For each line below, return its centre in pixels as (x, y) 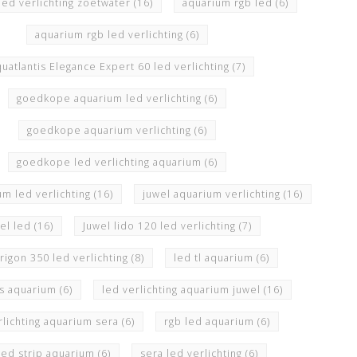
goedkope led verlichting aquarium (111, 162)
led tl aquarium (216, 257)
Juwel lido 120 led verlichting (161, 226)
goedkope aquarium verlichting (111, 130)
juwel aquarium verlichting (213, 194)
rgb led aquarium (210, 321)
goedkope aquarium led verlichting (111, 98)
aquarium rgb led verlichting (111, 34)
